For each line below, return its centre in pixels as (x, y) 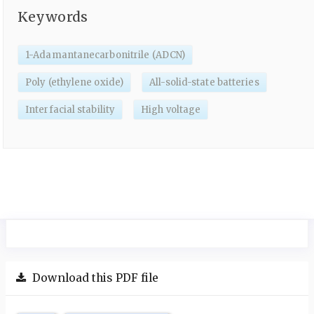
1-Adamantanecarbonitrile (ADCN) (105, 55)
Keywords (53, 17)
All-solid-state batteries (204, 82)
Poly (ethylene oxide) (75, 82)
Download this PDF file (94, 278)
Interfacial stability (70, 109)
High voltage (171, 109)
